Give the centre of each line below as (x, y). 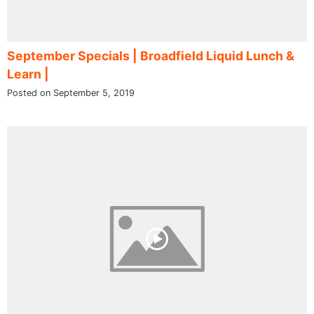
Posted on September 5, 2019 (71, 93)
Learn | (28, 74)
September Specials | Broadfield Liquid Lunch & (151, 56)
